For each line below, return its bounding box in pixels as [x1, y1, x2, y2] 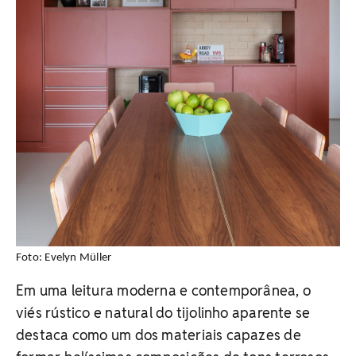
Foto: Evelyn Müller [16, 252, 112, 264]
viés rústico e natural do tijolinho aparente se [16, 304, 311, 322]
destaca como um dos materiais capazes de [16, 326, 301, 344]
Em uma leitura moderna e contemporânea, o [16, 281, 311, 300]
